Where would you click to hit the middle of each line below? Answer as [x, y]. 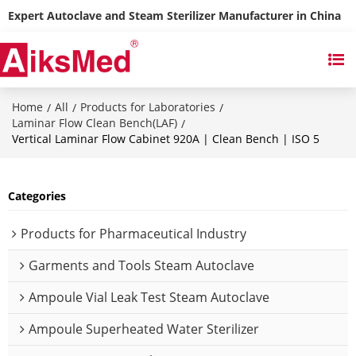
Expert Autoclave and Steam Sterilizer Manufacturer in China [174, 15]
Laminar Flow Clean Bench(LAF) [95, 123]
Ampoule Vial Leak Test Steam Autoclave [149, 297]
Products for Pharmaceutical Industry [133, 233]
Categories [37, 195]
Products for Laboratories [148, 107]
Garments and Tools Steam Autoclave [141, 265]
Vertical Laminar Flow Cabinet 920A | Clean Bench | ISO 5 [166, 139]
